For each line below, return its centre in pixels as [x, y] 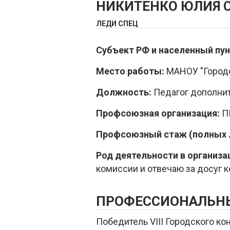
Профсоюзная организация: [158, 113]
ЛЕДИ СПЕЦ [117, 24]
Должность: [124, 92]
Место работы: [130, 71]
